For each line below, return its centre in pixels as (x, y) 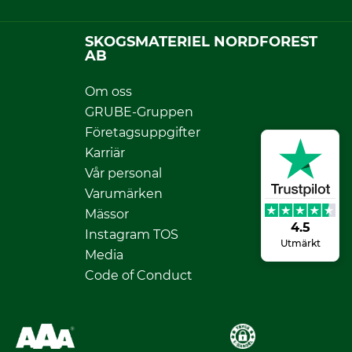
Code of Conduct (139, 275)
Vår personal (123, 173)
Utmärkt (300, 243)
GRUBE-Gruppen (139, 112)
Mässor (107, 214)
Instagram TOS (132, 234)
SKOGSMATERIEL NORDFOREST (201, 41)
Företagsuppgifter (143, 132)
